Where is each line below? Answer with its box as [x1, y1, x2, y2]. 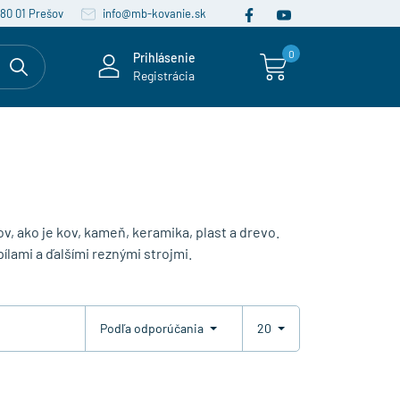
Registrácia [133, 68, 195, 83]
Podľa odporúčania [100, 321, 206, 337]
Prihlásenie [133, 50, 196, 65]
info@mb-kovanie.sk [100, 6, 206, 21]
